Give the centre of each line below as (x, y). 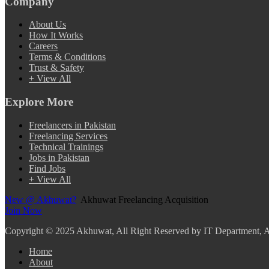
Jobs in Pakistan (59, 157)
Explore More (39, 102)
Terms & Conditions (67, 57)
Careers (43, 46)
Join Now (23, 210)
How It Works (56, 35)
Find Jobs (47, 168)
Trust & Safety (56, 68)
